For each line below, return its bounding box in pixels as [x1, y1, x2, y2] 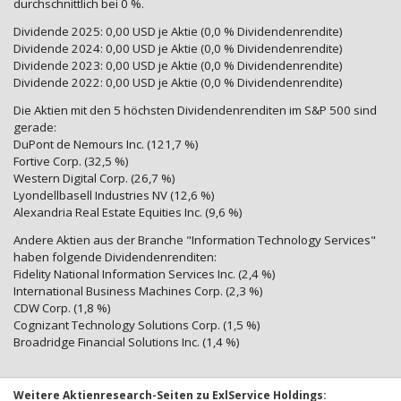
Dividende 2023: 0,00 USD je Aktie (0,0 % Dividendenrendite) [13, 57, 343, 74]
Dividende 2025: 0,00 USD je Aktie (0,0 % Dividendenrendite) [13, 23, 343, 40]
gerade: [13, 119, 56, 136]
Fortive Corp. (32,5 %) [13, 153, 129, 170]
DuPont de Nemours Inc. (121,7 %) [13, 136, 199, 153]
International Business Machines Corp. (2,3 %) [13, 283, 263, 300]
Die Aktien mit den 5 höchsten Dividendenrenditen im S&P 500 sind [13, 102, 377, 119]
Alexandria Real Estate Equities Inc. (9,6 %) [13, 204, 243, 221]
